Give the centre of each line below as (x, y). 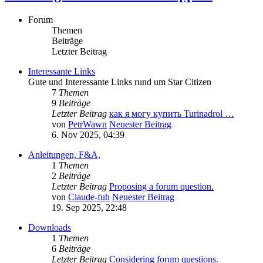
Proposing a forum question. (161, 186)
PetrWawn (87, 124)
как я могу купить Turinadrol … (172, 113)
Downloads (50, 227)
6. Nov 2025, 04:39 (88, 134)
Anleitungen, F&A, (64, 154)
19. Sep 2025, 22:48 (89, 207)
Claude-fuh (89, 197)
